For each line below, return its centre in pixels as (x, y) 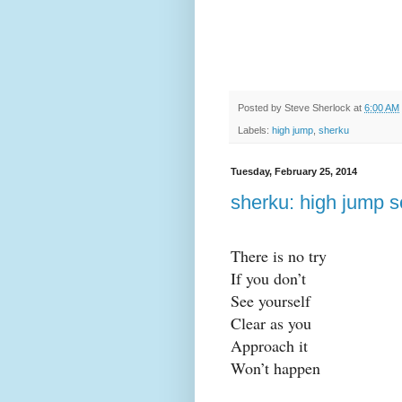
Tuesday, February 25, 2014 (294, 171)
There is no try (279, 256)
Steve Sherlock (318, 108)
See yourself (271, 301)
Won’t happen (275, 368)
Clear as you (271, 323)
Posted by (261, 108)
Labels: (255, 130)
